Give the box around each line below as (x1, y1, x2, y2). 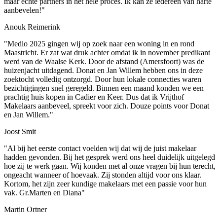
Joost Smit (4, 127, 36, 136)
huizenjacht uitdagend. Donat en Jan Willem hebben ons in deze (4, 66, 203, 75)
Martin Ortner (4, 205, 47, 214)
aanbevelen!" (4, 6, 45, 15)
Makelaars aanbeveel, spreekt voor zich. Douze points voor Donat (4, 102, 209, 110)
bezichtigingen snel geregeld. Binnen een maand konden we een (4, 84, 204, 93)
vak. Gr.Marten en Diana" (4, 188, 85, 197)
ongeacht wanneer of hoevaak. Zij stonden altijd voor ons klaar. (4, 171, 201, 180)
